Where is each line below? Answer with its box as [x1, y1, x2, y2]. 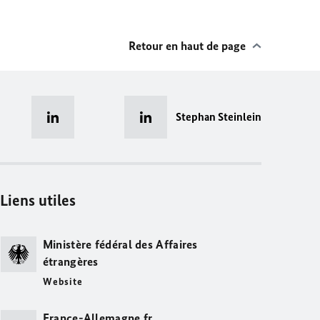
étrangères [42, 254, 99, 269]
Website [42, 276, 83, 288]
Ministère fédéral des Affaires [42, 237, 198, 251]
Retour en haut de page [129, 39, 246, 53]
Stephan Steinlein [176, 110, 261, 124]
